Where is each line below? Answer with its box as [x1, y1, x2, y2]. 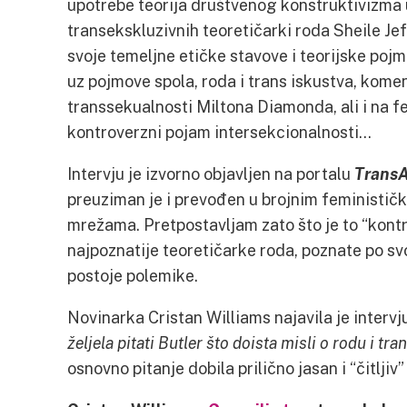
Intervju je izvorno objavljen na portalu [67, 164, 354, 184]
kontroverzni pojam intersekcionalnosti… [67, 122, 371, 142]
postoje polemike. [67, 265, 198, 285]
